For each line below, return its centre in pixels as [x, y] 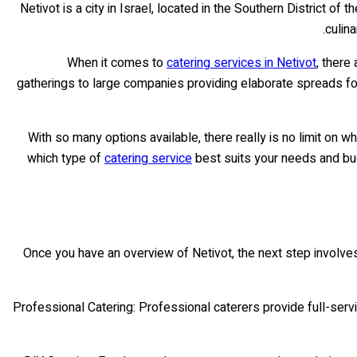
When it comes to [117, 63]
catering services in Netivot [241, 63]
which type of [66, 158]
